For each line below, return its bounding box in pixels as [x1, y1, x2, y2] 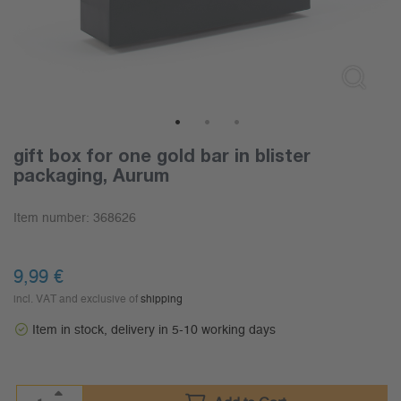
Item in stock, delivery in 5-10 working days [32, 324, 276, 337]
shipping [141, 294, 183, 305]
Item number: [13, 212, 93, 226]
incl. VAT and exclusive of [13, 294, 141, 305]
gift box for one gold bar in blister [13, 144, 311, 166]
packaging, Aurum [13, 164, 169, 186]
